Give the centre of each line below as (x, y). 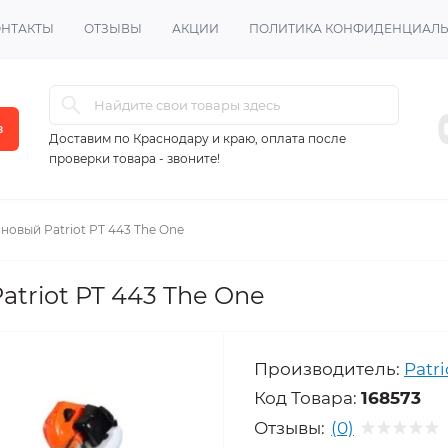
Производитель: (327, 369)
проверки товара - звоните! (134, 158)
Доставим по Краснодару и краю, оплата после (197, 138)
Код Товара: (305, 398)
